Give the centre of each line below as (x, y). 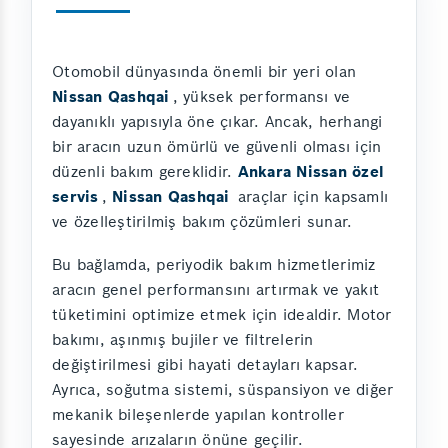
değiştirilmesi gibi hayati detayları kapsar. (205, 364)
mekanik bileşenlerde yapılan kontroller (198, 414)
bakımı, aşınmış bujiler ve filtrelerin (183, 339)
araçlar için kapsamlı (310, 196)
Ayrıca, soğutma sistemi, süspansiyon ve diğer (223, 389)
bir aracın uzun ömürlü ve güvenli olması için (217, 146)
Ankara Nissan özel (310, 171)
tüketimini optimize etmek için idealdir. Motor (222, 314)
